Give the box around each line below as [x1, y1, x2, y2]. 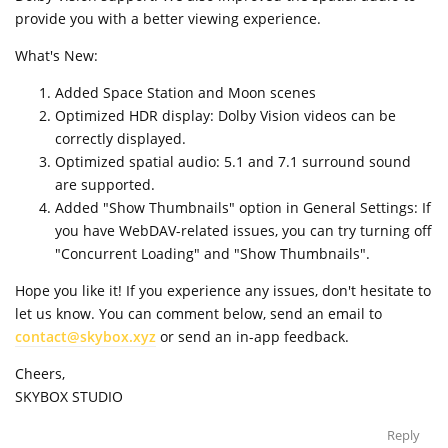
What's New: [15, 45, 98, 65]
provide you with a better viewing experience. [15, 8, 321, 28]
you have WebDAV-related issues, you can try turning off [55, 220, 432, 240]
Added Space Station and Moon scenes [55, 82, 316, 102]
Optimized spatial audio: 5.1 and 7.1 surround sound [55, 151, 411, 171]
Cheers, [15, 363, 65, 383]
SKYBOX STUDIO [15, 386, 123, 406]
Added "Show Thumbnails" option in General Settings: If [55, 197, 431, 217]
